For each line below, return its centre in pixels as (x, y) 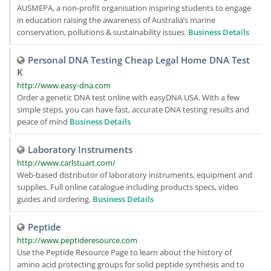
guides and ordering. (55, 199)
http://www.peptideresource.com (77, 240)
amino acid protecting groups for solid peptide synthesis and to (131, 264)
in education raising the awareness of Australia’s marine (116, 20)
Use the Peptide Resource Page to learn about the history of (124, 252)
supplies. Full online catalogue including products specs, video (128, 187)
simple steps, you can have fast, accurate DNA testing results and (133, 109)
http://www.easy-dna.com (64, 85)
